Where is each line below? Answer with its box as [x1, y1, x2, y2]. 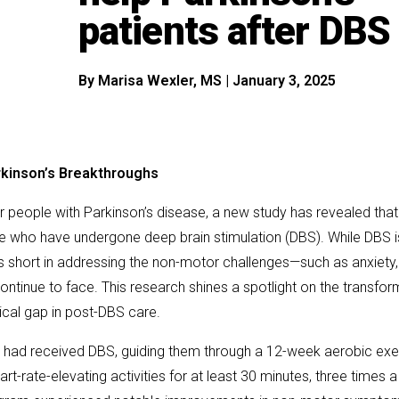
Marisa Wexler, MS [97, 71, 225, 89]
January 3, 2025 [232, 71, 336, 89]
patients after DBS [77, 7, 391, 54]
